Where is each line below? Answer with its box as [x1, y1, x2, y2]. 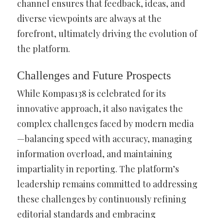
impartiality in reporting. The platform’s [17, 163, 179, 175]
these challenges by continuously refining [17, 193, 186, 205]
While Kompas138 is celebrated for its [17, 88, 166, 99]
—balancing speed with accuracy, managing [17, 133, 192, 145]
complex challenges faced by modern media [17, 118, 194, 129]
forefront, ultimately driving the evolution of [17, 28, 197, 39]
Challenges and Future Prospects [17, 69, 171, 82]
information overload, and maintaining [17, 148, 172, 160]
